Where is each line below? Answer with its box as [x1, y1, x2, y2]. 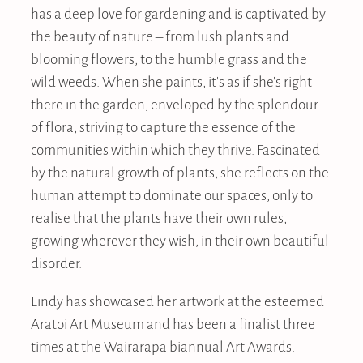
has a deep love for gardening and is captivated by [31, 3, 326, 23]
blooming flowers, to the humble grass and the [31, 49, 307, 69]
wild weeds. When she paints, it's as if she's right [31, 71, 312, 92]
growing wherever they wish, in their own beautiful [31, 230, 329, 250]
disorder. [31, 253, 82, 273]
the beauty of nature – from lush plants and [31, 26, 289, 46]
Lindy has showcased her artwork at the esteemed [31, 291, 324, 311]
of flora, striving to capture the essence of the [31, 117, 296, 137]
